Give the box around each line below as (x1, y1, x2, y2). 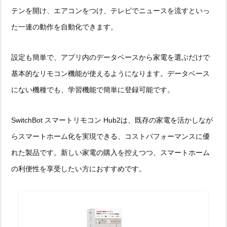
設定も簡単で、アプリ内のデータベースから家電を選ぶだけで (11, 53, 210, 61)
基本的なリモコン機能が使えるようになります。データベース (11, 69, 210, 78)
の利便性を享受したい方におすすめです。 (11, 164, 146, 173)
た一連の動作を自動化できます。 (11, 22, 118, 31)
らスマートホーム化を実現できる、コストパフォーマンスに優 (11, 132, 210, 140)
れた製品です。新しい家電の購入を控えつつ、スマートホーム (11, 148, 210, 157)
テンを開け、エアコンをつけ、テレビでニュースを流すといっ (11, 6, 210, 15)
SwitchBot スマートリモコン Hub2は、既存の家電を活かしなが (11, 116, 213, 124)
